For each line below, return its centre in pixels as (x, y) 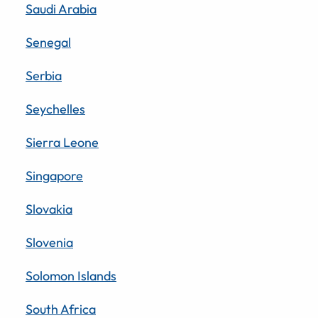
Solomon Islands (71, 275)
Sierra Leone (62, 142)
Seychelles (55, 109)
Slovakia (49, 209)
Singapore (54, 175)
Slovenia (49, 242)
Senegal (48, 42)
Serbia (44, 75)
